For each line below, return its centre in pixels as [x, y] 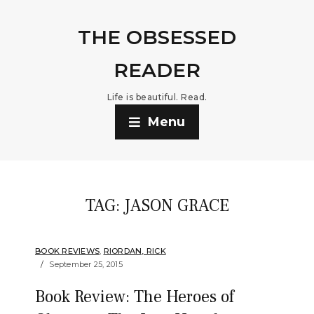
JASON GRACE [176, 206]
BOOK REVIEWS [67, 251]
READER [157, 70]
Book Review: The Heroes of [135, 297]
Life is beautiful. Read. [157, 97]
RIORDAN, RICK [135, 251]
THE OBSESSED [157, 37]
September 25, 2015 [86, 264]
